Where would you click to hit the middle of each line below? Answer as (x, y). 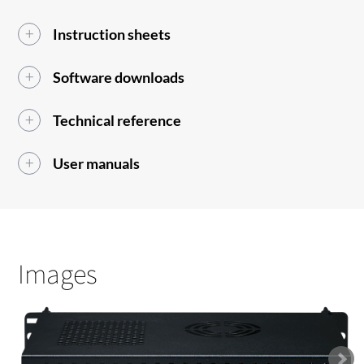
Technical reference (117, 121)
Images (58, 274)
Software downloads (119, 78)
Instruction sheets (112, 35)
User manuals (97, 164)
